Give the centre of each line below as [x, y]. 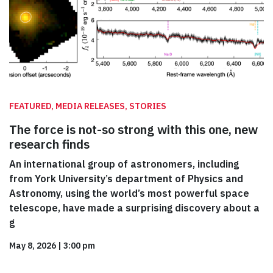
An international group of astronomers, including [124, 164]
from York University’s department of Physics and [126, 179]
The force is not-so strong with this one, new [133, 130]
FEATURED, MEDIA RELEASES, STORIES [88, 106]
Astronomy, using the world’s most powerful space [129, 193]
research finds [49, 144]
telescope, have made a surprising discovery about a [134, 208]
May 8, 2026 [33, 246]
